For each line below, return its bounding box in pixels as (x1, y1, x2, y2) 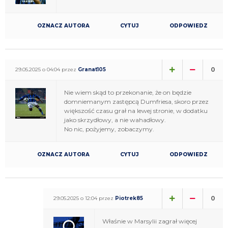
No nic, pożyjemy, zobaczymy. (64, 125, 154, 133)
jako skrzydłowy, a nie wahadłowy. (64, 116, 166, 124)
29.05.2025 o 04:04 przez (15, 66, 78, 73)
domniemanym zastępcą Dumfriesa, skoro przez (64, 97, 209, 105)
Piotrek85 (115, 194, 143, 202)
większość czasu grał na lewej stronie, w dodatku (64, 106, 208, 115)
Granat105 (78, 66, 106, 73)
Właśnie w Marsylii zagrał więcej (102, 217, 197, 225)
